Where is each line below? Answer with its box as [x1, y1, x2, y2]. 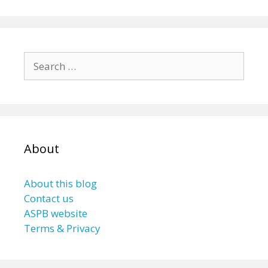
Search [23, 52, 55, 66]
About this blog [24, 176, 97, 190]
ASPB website [24, 206, 87, 220]
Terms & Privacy [24, 221, 100, 235]
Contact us [24, 191, 74, 205]
